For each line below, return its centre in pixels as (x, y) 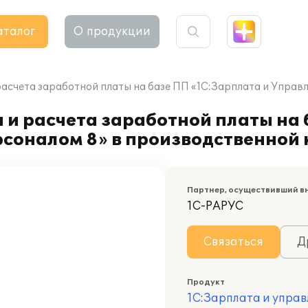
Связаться (233, 242)
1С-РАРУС (215, 206)
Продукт (206, 282)
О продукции (112, 32)
